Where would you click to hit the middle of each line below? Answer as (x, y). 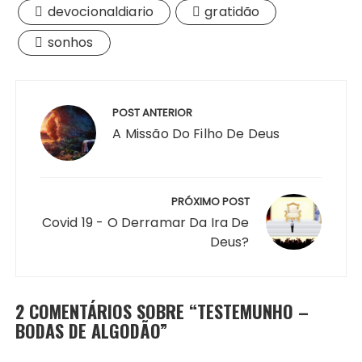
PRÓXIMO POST (210, 202)
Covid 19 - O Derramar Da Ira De (145, 223)
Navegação (64, 91)
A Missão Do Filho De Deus (196, 134)
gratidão (232, 12)
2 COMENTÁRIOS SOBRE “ (107, 311)
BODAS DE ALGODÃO (88, 331)
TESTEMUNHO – (253, 311)
